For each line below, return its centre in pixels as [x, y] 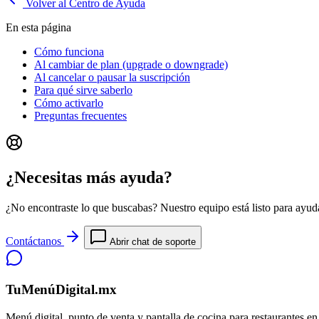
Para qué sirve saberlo [83, 90]
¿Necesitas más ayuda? [89, 177]
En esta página [38, 27]
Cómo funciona [69, 51]
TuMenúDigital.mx [61, 290]
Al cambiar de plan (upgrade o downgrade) [131, 64]
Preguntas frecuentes [80, 115]
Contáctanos [35, 241]
